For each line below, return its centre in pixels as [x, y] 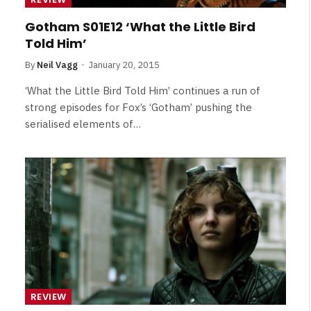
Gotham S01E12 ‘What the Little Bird [140, 27]
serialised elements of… [83, 124]
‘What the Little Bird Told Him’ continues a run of [143, 91]
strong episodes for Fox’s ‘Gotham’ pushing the [138, 107]
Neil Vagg [57, 65]
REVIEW [49, 296]
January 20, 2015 [124, 65]
